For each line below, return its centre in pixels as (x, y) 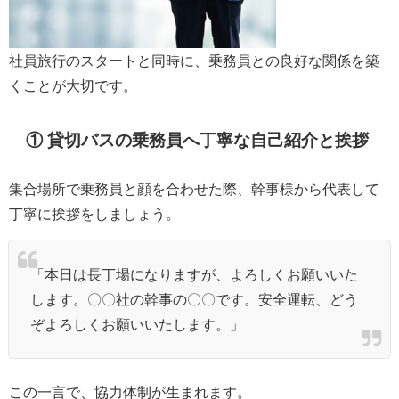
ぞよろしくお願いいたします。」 (137, 325)
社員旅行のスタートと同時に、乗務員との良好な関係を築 (194, 61)
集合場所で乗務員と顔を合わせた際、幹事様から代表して (194, 189)
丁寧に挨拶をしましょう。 (94, 214)
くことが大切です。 (73, 86)
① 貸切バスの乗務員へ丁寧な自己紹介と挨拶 (198, 141)
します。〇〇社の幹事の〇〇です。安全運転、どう (194, 300)
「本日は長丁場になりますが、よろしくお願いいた (194, 275)
